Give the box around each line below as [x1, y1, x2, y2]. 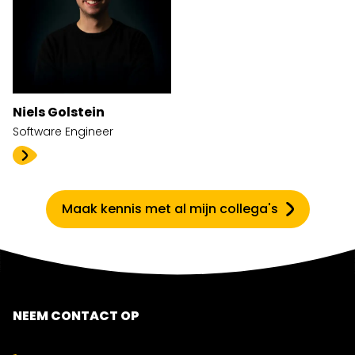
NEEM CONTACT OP [13, 307, 139, 326]
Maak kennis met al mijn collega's [61, 200, 278, 219]
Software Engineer [13, 124, 113, 140]
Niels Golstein [13, 103, 105, 122]
